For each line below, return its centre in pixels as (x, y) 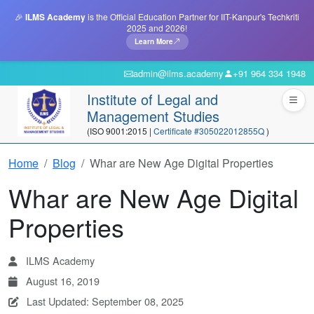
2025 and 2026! (157, 28)
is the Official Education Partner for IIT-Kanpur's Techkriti (192, 16)
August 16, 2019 (61, 281)
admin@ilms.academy (178, 73)
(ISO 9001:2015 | (120, 131)
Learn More (153, 41)
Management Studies (153, 116)
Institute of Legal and (152, 99)
